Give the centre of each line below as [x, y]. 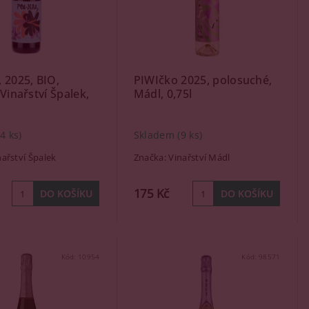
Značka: [151, 157]
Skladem [156, 135]
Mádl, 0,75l [163, 94]
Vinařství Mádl [199, 157]
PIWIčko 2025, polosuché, [203, 80]
